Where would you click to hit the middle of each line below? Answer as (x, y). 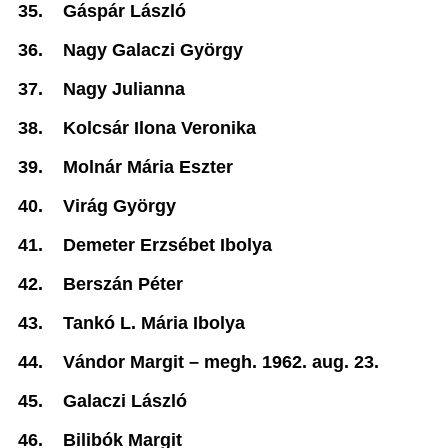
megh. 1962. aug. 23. (291, 362)
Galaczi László (125, 401)
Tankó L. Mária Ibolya (154, 323)
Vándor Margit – (133, 362)
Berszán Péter (123, 284)
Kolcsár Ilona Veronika (159, 128)
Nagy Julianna (124, 89)
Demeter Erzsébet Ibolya (167, 245)
